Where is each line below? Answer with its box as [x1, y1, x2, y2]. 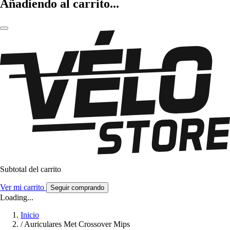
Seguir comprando [50, 184, 104, 192]
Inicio [21, 210, 39, 220]
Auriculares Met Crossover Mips [24, 220, 130, 229]
